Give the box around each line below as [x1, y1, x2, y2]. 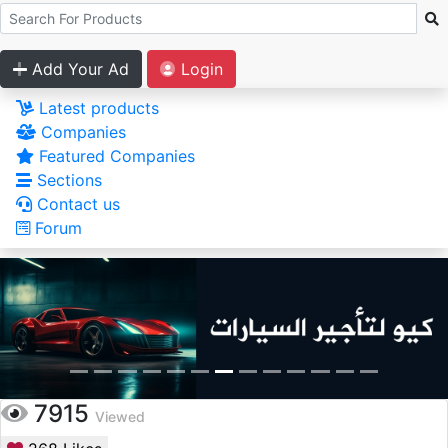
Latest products [34, 98, 159, 118]
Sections [32, 170, 102, 190]
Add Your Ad [27, 59, 129, 79]
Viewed [95, 408, 145, 426]
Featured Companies [34, 146, 195, 166]
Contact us [32, 194, 120, 214]
